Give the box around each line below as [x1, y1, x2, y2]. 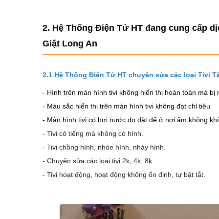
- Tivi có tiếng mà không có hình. [43, 129, 143, 137]
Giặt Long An [43, 38, 97, 48]
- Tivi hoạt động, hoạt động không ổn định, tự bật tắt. [43, 170, 205, 178]
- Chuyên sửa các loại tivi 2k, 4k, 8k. [43, 156, 154, 165]
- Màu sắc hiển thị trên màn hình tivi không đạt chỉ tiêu [43, 102, 210, 110]
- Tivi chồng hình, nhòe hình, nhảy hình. [43, 143, 166, 151]
